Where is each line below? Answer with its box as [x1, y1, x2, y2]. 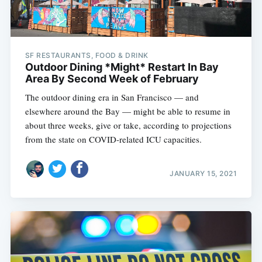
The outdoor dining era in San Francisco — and [25, 91, 199, 103]
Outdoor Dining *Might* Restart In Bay [25, 60, 219, 73]
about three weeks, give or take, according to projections [25, 119, 232, 131]
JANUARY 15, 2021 [170, 169, 237, 178]
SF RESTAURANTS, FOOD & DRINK [25, 50, 149, 60]
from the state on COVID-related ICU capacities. [25, 133, 202, 145]
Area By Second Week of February [25, 72, 199, 85]
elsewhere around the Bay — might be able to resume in [25, 105, 230, 117]
